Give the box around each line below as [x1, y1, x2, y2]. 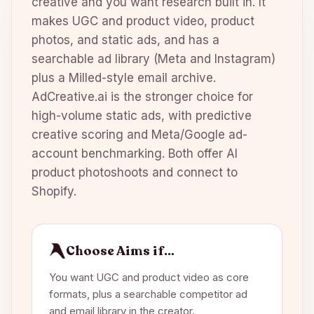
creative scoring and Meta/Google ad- [32, 128, 247, 142]
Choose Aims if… [65, 243, 175, 259]
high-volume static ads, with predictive [32, 109, 252, 123]
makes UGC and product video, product [32, 14, 254, 28]
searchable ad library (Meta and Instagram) [32, 52, 275, 66]
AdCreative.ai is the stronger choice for [32, 90, 253, 104]
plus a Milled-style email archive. [32, 71, 216, 85]
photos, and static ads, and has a [32, 33, 219, 47]
